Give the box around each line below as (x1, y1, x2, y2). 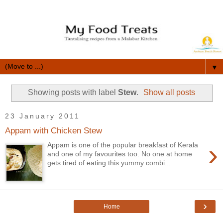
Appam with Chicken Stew (5, 125, 102, 136)
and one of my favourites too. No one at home (47, 150, 195, 158)
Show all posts (143, 88, 196, 97)
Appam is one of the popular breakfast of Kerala (47, 141, 199, 149)
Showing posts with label (27, 88, 118, 97)
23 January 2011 (5, 112, 80, 120)
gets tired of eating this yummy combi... (47, 159, 171, 167)
